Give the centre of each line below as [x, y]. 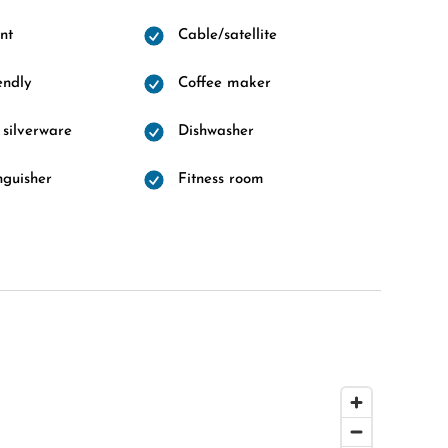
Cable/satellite [227, 35]
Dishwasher [215, 131]
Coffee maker [224, 83]
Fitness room [220, 179]
